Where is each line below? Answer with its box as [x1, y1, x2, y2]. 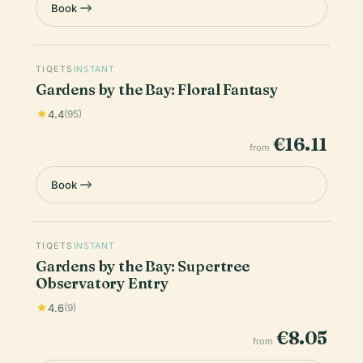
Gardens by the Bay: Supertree [36, 256, 250, 275]
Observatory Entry [36, 273, 169, 293]
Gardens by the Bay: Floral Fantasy [36, 79, 278, 99]
